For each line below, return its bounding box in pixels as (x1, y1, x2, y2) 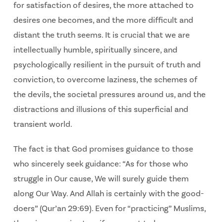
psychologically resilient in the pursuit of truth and (13, 59, 201, 71)
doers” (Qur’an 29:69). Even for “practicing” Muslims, (13, 203, 206, 214)
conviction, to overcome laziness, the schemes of (13, 74, 197, 86)
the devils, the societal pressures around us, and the (13, 89, 206, 101)
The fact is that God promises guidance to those (13, 143, 193, 155)
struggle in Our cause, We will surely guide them (13, 173, 189, 184)
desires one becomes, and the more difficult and (13, 15, 193, 26)
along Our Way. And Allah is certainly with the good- (13, 188, 204, 199)
